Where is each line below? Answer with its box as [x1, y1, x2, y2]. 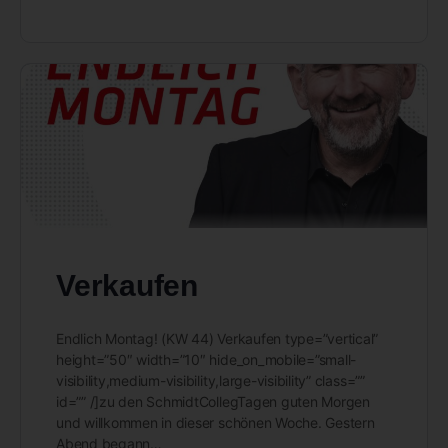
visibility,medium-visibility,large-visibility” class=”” [56, 371, 365, 389]
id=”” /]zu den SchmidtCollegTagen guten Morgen [56, 392, 370, 410]
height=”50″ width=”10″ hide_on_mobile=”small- [56, 350, 357, 368]
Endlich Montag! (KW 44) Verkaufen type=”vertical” [56, 329, 379, 347]
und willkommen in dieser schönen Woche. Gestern [56, 413, 375, 431]
